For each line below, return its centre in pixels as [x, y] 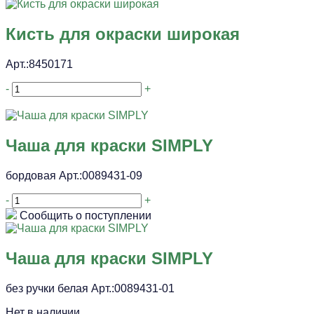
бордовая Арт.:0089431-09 [74, 176]
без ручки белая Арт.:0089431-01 [90, 288]
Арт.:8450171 [39, 64]
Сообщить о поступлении [86, 216]
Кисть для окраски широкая [123, 34]
